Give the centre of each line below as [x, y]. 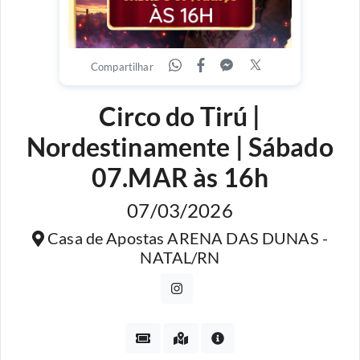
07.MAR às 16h [180, 177]
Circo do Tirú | [180, 116]
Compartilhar [122, 67]
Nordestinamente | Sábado [180, 147]
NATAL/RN [180, 257]
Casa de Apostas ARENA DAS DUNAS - [186, 238]
